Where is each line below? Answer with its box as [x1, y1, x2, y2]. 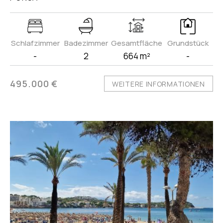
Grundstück [167, 38, 209, 49]
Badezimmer [64, 38, 108, 49]
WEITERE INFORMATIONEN [112, 79, 205, 89]
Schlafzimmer [10, 38, 60, 49]
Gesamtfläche [111, 38, 163, 49]
